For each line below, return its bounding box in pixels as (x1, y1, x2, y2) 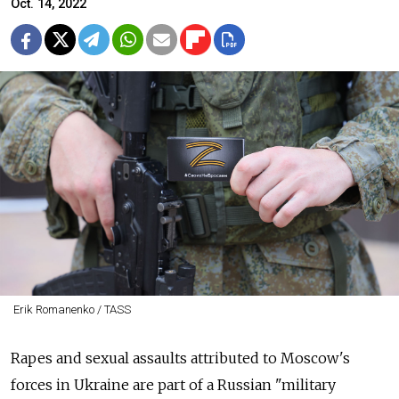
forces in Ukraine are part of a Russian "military (11, 376, 336, 395)
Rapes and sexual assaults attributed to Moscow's (11, 349, 350, 368)
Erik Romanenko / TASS (12, 303, 131, 317)
